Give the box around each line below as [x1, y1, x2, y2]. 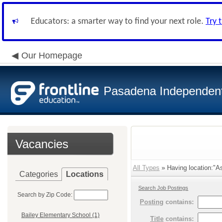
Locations [66, 170, 104, 178]
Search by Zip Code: [17, 191, 72, 198]
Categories [19, 170, 58, 178]
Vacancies [15, 137, 68, 151]
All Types [133, 164, 160, 171]
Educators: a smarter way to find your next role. [31, 17, 206, 26]
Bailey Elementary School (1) [21, 212, 100, 219]
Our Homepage [21, 51, 82, 60]
